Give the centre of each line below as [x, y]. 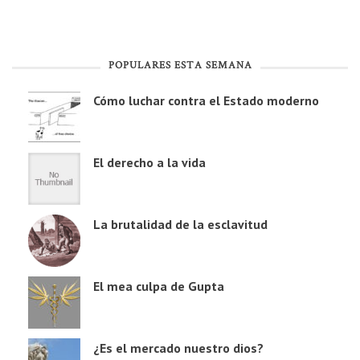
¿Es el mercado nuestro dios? [178, 348]
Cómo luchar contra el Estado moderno [206, 101]
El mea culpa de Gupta [159, 286]
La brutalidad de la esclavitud [180, 225]
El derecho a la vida [149, 163]
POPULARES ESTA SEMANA [180, 66]
